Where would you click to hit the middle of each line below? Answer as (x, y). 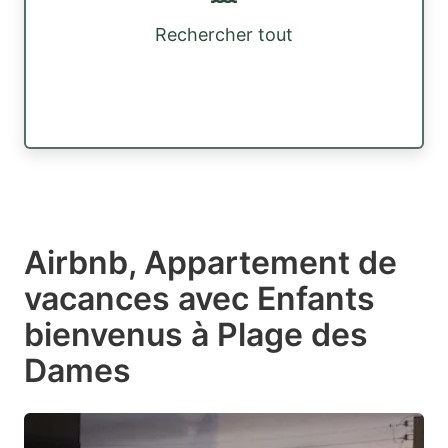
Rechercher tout (224, 35)
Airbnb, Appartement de (210, 262)
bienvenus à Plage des (196, 334)
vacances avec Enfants (199, 298)
